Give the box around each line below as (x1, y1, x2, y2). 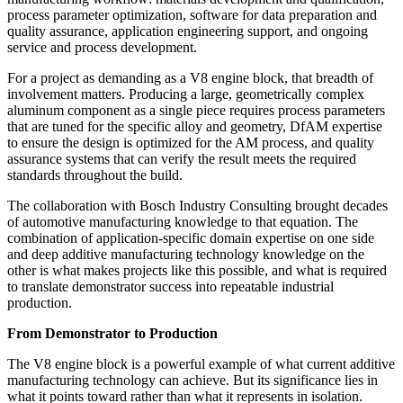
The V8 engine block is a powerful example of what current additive (7, 355, 395, 372)
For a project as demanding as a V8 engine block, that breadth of (7, 69, 373, 85)
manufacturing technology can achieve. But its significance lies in (7, 372, 378, 388)
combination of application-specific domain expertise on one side (7, 229, 374, 246)
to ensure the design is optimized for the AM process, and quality (7, 134, 374, 150)
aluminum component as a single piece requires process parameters (7, 102, 385, 118)
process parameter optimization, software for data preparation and (7, 6, 377, 22)
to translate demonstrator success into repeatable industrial (7, 278, 334, 294)
